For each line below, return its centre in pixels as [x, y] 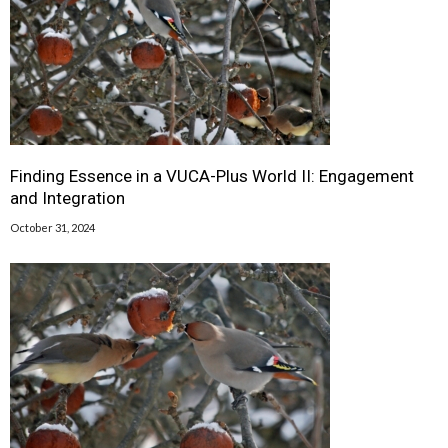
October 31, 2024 [52, 227]
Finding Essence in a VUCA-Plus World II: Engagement [212, 175]
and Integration [67, 197]
